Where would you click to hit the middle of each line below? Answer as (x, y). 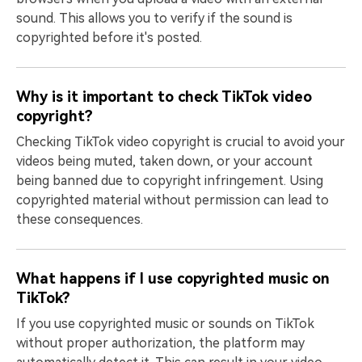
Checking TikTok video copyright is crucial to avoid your (181, 142)
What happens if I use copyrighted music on (173, 279)
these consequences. (80, 220)
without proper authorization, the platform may (160, 343)
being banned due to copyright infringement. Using (170, 181)
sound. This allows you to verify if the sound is (154, 19)
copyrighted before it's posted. (109, 38)
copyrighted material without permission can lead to (173, 200)
